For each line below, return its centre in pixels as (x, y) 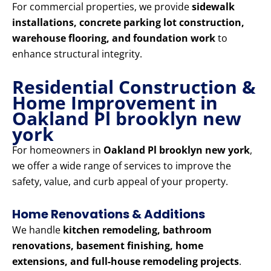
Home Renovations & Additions (109, 214)
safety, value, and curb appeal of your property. (120, 182)
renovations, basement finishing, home (108, 246)
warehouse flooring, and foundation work (114, 38)
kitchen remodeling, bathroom (137, 230)
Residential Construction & (134, 87)
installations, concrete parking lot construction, (128, 23)
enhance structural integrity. (77, 54)
